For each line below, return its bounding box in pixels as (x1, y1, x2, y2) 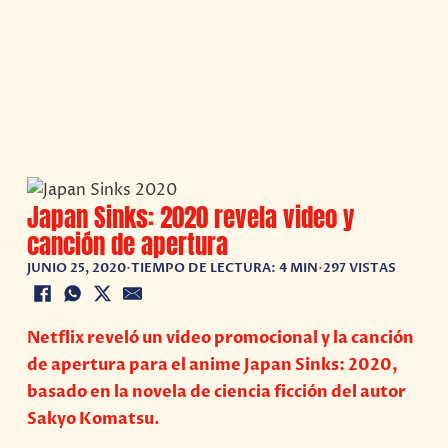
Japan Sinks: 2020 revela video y (27, 197, 356, 236)
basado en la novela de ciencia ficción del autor (27, 381, 407, 404)
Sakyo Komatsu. (27, 408, 161, 431)
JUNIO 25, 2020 (27, 259, 127, 277)
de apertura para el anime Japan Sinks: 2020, (27, 354, 399, 377)
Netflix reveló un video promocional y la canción (27, 327, 415, 350)
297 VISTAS (323, 259, 397, 277)
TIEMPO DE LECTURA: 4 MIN (131, 259, 319, 277)
